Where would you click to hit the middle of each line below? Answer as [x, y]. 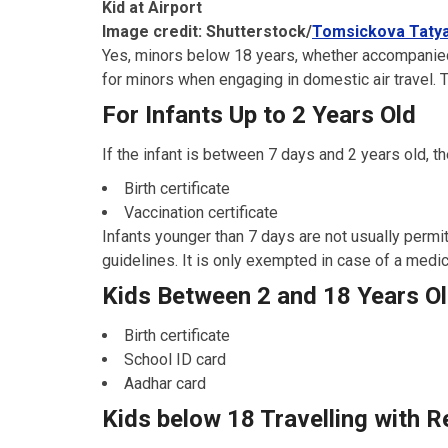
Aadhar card [165, 384]
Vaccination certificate [201, 213]
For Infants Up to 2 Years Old [259, 115]
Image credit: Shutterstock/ [207, 32]
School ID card [175, 360]
